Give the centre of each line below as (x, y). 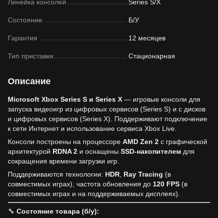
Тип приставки (31, 56)
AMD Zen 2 (141, 142)
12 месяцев (147, 38)
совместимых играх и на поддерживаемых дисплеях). (94, 194)
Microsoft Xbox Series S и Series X (65, 99)
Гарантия (24, 38)
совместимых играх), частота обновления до (80, 184)
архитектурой (30, 151)
